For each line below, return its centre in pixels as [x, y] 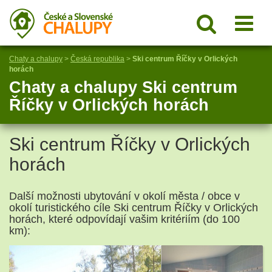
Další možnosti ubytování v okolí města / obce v [124, 196]
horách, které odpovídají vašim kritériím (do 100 [124, 219]
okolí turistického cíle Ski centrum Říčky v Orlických [134, 208]
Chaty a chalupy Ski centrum [123, 87]
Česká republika [97, 59]
